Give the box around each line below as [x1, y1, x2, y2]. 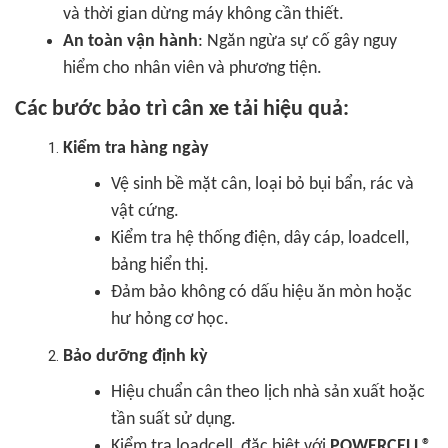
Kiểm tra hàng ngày [63, 139, 209, 158]
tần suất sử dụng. [111, 410, 236, 429]
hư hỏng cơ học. [111, 310, 229, 329]
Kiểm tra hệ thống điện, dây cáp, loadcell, [111, 229, 409, 248]
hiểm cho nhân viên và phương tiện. [63, 59, 322, 78]
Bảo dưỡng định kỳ [63, 347, 208, 366]
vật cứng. [111, 202, 179, 221]
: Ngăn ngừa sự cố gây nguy [198, 32, 397, 51]
